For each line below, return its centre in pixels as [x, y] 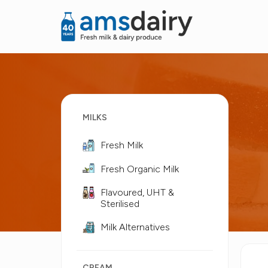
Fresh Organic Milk [140, 169]
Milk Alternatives [135, 227]
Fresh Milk [122, 145]
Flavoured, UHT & [137, 192]
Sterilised [120, 204]
